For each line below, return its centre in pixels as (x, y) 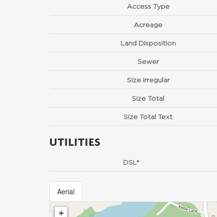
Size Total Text (148, 116)
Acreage (148, 24)
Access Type (148, 6)
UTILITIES (75, 142)
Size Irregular (148, 80)
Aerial (66, 191)
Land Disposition (148, 43)
